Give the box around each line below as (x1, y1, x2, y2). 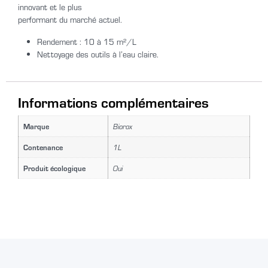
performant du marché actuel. (18, 13, 122, 25)
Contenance (23, 141, 63, 152)
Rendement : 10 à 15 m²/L (37, 35, 136, 47)
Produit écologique (23, 162, 86, 173)
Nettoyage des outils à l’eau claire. (37, 48, 159, 60)
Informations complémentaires (18, 92, 209, 112)
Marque (23, 120, 49, 131)
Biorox (113, 120, 132, 131)
